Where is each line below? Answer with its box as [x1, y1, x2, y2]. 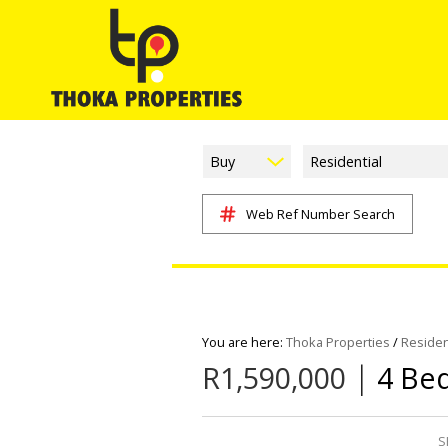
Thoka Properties [286, 333, 390, 351]
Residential [310, 152, 382, 171]
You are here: [202, 333, 286, 351]
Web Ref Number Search [246, 205, 395, 223]
